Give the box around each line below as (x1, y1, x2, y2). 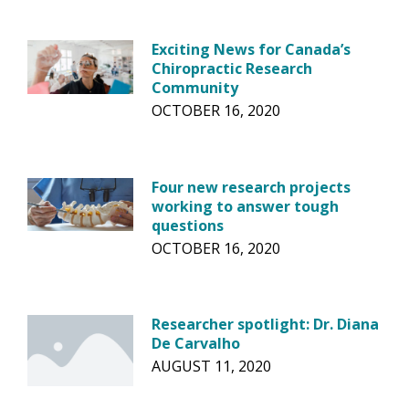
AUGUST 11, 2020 (152, 356, 272, 377)
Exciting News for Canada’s (152, 39, 351, 60)
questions (152, 215, 225, 236)
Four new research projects (152, 176, 351, 197)
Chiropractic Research (152, 58, 313, 79)
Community (152, 78, 239, 99)
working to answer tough (152, 195, 340, 216)
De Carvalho (152, 333, 241, 354)
